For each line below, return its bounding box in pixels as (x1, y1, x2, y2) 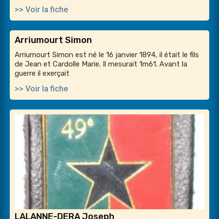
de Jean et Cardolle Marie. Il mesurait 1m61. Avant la (15, 60, 187, 69)
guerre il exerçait (15, 69, 69, 78)
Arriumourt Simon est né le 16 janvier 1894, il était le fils (15, 50, 199, 60)
